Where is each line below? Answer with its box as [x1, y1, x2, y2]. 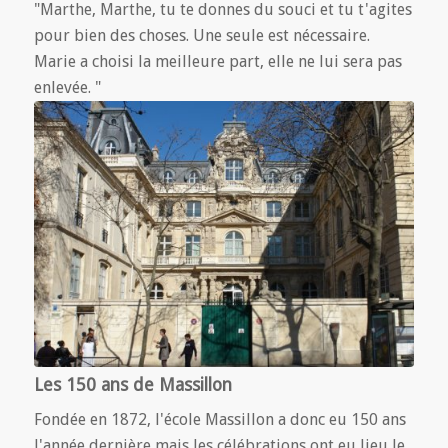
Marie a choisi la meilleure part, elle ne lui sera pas [33, 52, 402, 72]
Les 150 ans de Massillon [33, 374, 232, 395]
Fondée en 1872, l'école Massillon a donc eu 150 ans [33, 409, 406, 429]
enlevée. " [33, 78, 101, 98]
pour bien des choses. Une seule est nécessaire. [33, 26, 370, 46]
